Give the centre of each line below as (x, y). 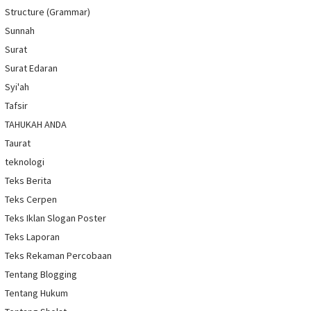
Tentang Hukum (36, 293)
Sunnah (20, 31)
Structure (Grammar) (48, 12)
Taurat (18, 143)
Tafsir (16, 106)
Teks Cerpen (31, 200)
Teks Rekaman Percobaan (58, 256)
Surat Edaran (31, 68)
